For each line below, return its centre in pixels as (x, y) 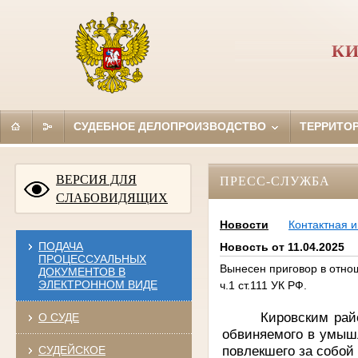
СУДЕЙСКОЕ (72, 350)
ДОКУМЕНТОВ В (82, 271)
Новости (244, 225)
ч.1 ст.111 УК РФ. (263, 286)
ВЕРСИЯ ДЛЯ (96, 179)
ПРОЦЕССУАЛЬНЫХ (92, 259)
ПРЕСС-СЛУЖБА (274, 181)
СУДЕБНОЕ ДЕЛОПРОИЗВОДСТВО (171, 126)
